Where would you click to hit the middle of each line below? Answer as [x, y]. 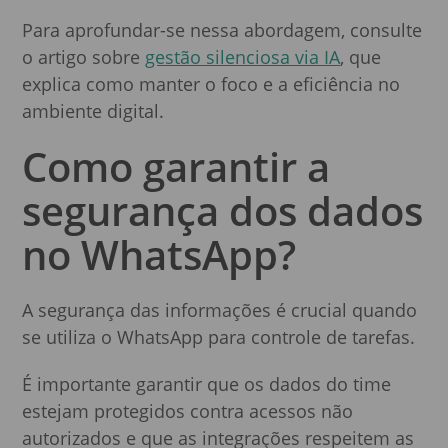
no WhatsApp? [159, 254]
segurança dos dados [223, 210]
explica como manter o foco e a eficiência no [211, 83]
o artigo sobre [84, 56]
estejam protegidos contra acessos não [188, 410]
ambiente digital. [93, 110]
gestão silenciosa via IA [243, 56]
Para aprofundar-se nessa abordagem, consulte [222, 29]
